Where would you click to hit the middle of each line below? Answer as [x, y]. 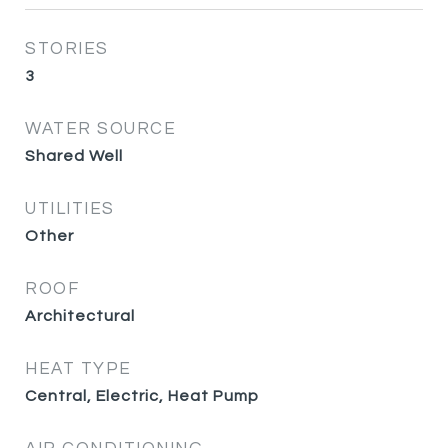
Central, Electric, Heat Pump [142, 396]
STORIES [67, 49]
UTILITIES [70, 209]
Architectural [80, 316]
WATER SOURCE [100, 129]
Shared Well [74, 156]
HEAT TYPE [78, 369]
